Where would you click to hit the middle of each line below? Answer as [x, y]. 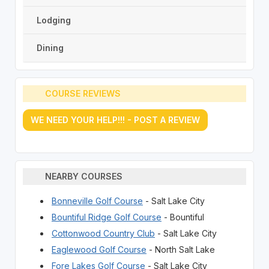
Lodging [53, 20]
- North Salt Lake [180, 249]
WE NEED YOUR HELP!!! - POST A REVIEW [115, 119]
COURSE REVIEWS [83, 94]
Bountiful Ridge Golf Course [106, 217]
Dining [50, 48]
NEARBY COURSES [84, 177]
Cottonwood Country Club [103, 233]
